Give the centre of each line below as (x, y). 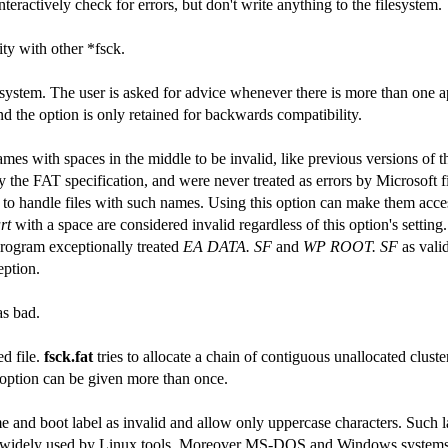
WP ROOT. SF (350, 246)
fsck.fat (68, 356)
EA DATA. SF (227, 246)
